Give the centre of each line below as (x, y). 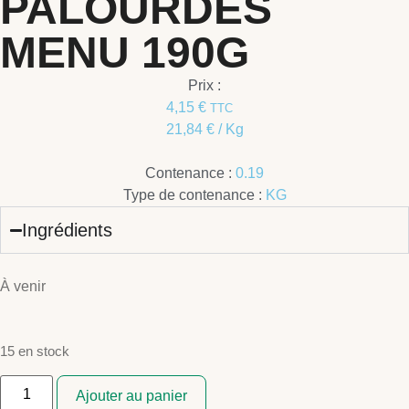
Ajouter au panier (132, 395)
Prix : (204, 86)
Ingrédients (68, 231)
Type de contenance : (192, 195)
